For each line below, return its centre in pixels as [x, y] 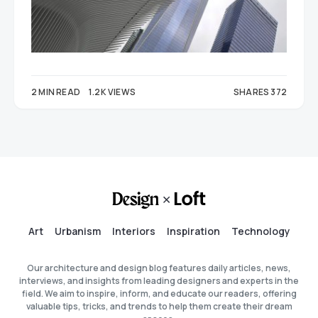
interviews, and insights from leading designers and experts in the [159, 281]
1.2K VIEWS [112, 92]
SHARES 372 [260, 92]
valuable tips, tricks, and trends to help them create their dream [159, 306]
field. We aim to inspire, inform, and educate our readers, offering [159, 294]
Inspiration [193, 231]
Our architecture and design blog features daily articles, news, [159, 268]
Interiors [133, 231]
